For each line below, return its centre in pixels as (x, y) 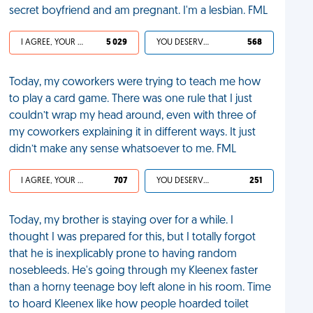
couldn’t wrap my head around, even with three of (133, 116)
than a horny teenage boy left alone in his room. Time (140, 288)
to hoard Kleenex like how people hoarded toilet (129, 305)
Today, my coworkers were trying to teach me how (135, 82)
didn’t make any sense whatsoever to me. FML (123, 150)
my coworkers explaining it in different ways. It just (133, 133)
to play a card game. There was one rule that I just (131, 99)
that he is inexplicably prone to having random (123, 254)
